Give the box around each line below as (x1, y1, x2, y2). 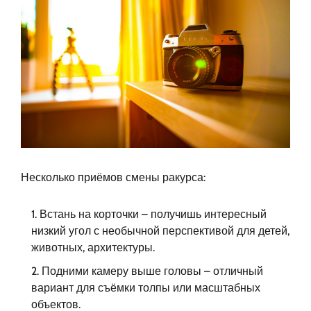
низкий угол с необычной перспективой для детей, (31, 224, 289, 237)
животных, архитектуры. (31, 240, 155, 254)
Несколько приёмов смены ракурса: (21, 170, 205, 184)
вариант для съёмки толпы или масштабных (31, 280, 260, 294)
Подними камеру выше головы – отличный (42, 264, 263, 278)
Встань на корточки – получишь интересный (40, 207, 267, 221)
